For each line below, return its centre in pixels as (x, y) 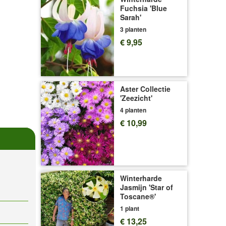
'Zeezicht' (136, 98)
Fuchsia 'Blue (144, 8)
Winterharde (141, 178)
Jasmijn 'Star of (147, 187)
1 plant (130, 209)
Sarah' (131, 17)
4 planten (133, 110)
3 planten (133, 29)
